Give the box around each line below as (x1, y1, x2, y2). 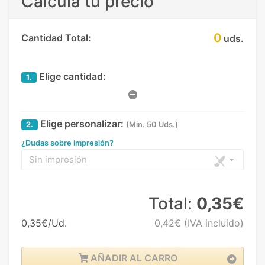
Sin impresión (29, 154, 87, 166)
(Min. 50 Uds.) (126, 119, 178, 129)
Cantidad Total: (21, 31, 91, 44)
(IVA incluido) (180, 217, 244, 230)
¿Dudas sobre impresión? (21, 138, 114, 148)
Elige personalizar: (38, 117, 124, 130)
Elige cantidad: (37, 70, 106, 82)
